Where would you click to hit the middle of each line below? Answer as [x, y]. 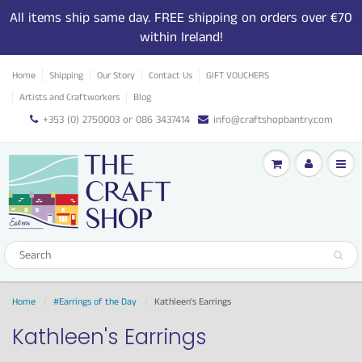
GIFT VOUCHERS [238, 76]
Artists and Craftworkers [69, 97]
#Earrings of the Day [95, 302]
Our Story [116, 76]
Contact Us [170, 76]
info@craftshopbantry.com [273, 120]
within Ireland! [181, 37]
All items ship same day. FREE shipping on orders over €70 [181, 18]
